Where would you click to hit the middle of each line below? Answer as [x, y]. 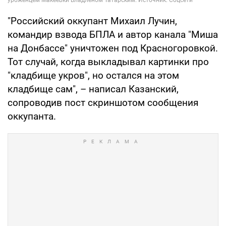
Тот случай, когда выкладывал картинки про [108, 62]
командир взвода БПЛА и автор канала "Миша [113, 35]
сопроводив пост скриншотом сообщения [103, 103]
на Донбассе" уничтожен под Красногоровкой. [113, 48]
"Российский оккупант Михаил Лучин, [92, 21]
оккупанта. [32, 117]
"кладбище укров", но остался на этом [93, 76]
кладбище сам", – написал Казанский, [93, 89]
